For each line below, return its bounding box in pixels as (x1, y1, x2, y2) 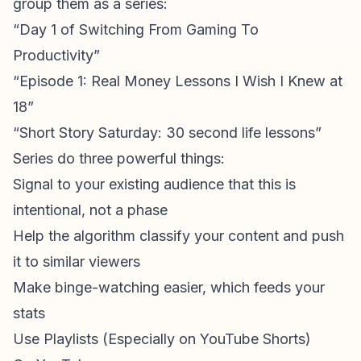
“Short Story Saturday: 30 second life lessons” (13, 124, 322, 141)
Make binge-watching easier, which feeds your (13, 279, 325, 296)
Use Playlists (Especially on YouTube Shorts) (13, 330, 311, 347)
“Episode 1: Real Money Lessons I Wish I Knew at (13, 73, 342, 89)
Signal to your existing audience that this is (13, 176, 296, 193)
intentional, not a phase (13, 201, 168, 218)
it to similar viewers (13, 253, 140, 270)
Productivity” (13, 47, 100, 64)
